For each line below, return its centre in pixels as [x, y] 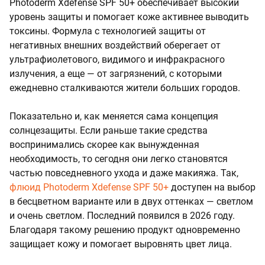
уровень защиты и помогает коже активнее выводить [129, 17]
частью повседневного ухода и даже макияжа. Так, [124, 173]
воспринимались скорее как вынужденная [104, 145]
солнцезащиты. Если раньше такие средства [109, 131]
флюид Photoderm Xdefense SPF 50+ [89, 188]
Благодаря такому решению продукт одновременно [125, 230]
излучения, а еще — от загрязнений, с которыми [116, 74]
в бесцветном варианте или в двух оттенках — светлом [131, 202]
